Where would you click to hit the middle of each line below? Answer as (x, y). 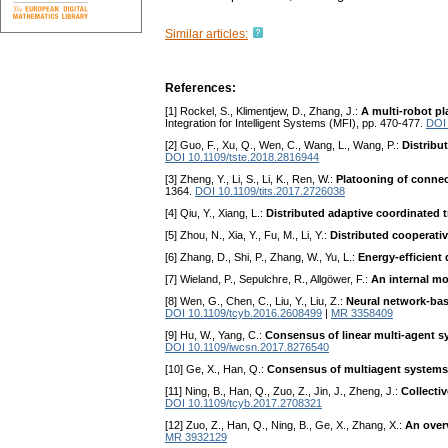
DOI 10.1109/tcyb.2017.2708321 (243, 403)
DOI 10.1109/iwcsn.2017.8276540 (247, 347)
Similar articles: (206, 34)
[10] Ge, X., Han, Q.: (216, 369)
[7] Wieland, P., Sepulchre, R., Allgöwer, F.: (268, 279)
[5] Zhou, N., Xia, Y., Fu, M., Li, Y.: (247, 235)
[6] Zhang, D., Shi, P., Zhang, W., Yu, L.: (261, 257)
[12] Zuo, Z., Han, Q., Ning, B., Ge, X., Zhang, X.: (285, 425)
